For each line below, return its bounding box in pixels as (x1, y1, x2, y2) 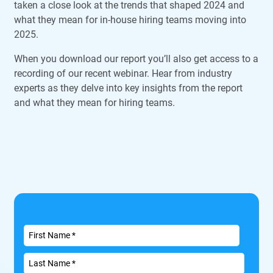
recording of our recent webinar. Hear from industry (14, 67, 232, 79)
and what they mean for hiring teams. (14, 96, 175, 108)
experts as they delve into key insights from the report (14, 82, 243, 94)
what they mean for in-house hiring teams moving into (14, 13, 246, 26)
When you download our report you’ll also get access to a (14, 52, 258, 65)
